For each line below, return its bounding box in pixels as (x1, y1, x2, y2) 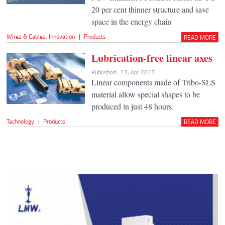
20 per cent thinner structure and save (91, 4, 209, 15)
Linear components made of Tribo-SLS (91, 76, 215, 87)
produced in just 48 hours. (91, 100, 174, 111)
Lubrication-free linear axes (91, 50, 212, 65)
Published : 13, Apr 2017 (91, 67, 155, 76)
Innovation (49, 32, 75, 41)
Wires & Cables (7, 32, 46, 41)
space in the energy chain (91, 16, 171, 27)
